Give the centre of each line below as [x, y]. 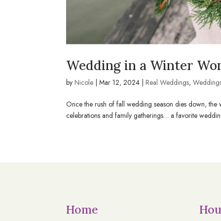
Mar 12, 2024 [120, 83]
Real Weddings [167, 83]
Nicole [84, 83]
